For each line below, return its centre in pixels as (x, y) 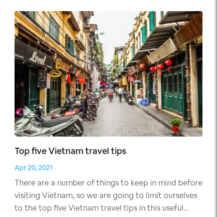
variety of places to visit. (59, 15)
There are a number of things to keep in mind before (108, 183)
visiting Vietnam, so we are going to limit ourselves (106, 196)
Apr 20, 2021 (34, 168)
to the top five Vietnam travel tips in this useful (99, 208)
